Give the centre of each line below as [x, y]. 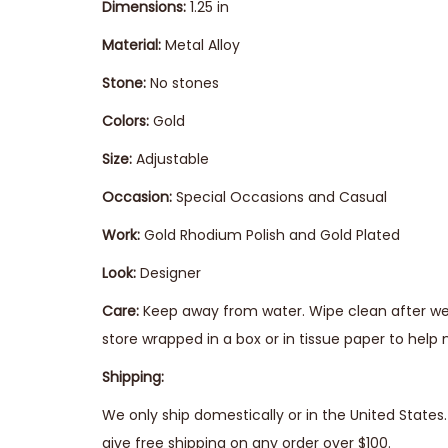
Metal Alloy [200, 45]
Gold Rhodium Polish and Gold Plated [270, 235]
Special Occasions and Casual [279, 197]
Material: [131, 45]
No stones [182, 83]
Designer [168, 273]
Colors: [125, 121]
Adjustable [170, 159]
